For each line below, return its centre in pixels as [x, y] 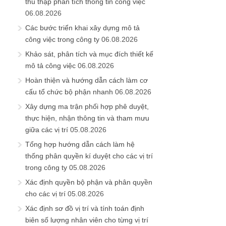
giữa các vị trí [47, 129]
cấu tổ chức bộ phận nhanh [69, 92]
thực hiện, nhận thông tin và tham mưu [87, 118]
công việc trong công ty [62, 39]
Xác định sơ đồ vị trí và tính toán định [85, 208]
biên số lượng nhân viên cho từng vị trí [87, 220]
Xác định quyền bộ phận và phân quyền [89, 182]
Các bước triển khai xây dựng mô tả [82, 27]
